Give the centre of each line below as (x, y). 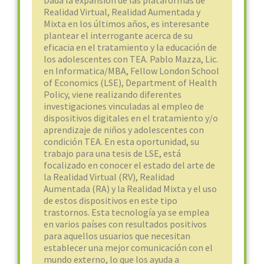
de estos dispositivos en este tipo (110, 200)
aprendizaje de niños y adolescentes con (124, 130)
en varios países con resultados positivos (125, 224)
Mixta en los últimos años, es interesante (126, 24)
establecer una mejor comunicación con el (128, 247)
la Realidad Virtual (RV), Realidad (109, 177)
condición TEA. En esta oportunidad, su (121, 141)
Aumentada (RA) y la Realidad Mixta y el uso (130, 189)
